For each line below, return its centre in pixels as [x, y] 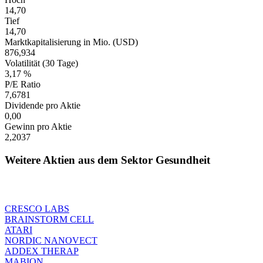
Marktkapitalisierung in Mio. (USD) [71, 42]
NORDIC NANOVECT [51, 240]
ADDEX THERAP [42, 251]
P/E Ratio [23, 85]
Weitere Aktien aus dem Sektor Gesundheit [107, 160]
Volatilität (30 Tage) [41, 63]
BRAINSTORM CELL [49, 219]
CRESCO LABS [37, 208]
